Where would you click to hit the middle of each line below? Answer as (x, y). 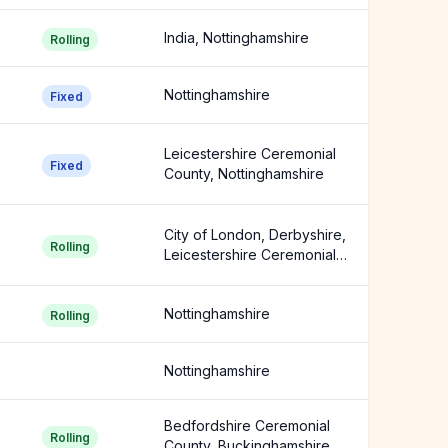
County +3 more (217, 274)
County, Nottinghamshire (244, 173)
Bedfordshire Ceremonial (247, 425)
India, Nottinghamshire (236, 37)
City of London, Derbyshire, (255, 234)
